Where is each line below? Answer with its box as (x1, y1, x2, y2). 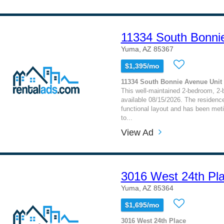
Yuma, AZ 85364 (120, 184, 173, 192)
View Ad (120, 127, 153, 137)
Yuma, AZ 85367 (120, 45, 173, 53)
